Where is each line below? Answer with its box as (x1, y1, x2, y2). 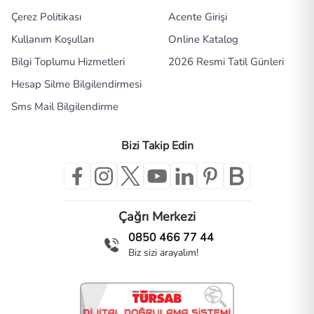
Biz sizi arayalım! (128, 246, 198, 260)
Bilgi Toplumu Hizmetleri (11, 55, 125, 69)
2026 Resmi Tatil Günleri (168, 55, 284, 69)
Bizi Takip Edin (121, 138, 193, 154)
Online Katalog (168, 32, 238, 47)
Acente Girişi (168, 10, 227, 25)
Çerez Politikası (11, 10, 81, 25)
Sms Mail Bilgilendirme (11, 100, 118, 114)
